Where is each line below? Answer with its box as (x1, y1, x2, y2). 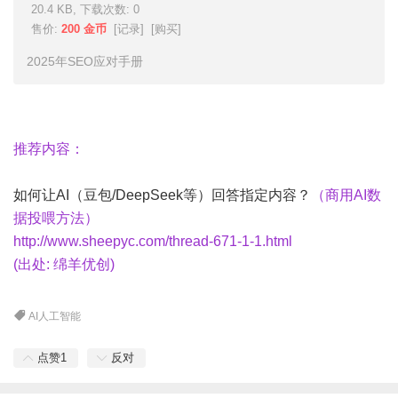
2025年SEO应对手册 (27, 53, 143, 68)
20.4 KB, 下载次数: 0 (31, 2, 139, 16)
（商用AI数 (311, 187, 381, 203)
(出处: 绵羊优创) (13, 256, 115, 272)
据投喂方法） (13, 210, 99, 226)
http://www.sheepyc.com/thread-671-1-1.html (13, 233, 292, 249)
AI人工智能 (28, 309, 82, 322)
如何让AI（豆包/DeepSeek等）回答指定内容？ (13, 187, 311, 203)
